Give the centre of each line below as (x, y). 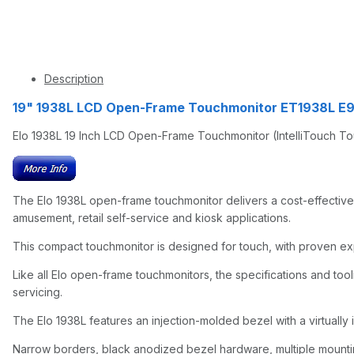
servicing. (38, 292)
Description (74, 78)
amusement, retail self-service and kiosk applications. (152, 217)
